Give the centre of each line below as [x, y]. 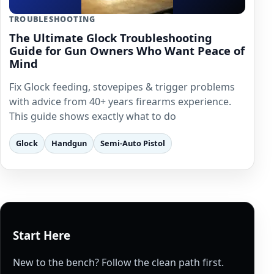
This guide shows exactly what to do [93, 116]
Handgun [69, 143]
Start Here [42, 235]
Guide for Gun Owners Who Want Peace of [127, 50]
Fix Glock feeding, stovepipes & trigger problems [122, 87]
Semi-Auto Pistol [133, 143]
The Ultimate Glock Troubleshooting [111, 37]
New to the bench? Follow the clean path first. [118, 263]
